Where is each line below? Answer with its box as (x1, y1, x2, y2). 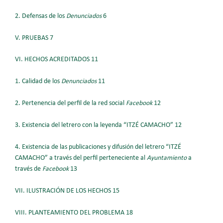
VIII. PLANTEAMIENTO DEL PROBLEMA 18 (15, 209, 133, 216)
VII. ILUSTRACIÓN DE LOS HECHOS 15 (15, 187, 119, 194)
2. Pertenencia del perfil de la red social (15, 100, 126, 107)
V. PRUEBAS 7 (15, 34, 53, 41)
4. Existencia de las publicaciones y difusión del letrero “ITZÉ (15, 143, 181, 150)
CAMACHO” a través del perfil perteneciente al (15, 154, 147, 161)
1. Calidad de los (15, 78, 61, 85)
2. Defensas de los (15, 12, 66, 19)
